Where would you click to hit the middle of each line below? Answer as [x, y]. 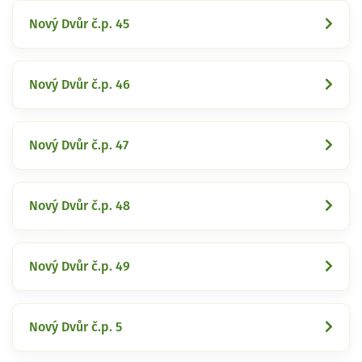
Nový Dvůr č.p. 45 [79, 24]
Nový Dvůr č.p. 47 [79, 145]
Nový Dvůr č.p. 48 [80, 206]
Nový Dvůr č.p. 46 [80, 84]
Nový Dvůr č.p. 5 [76, 327]
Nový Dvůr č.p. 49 [80, 266]
